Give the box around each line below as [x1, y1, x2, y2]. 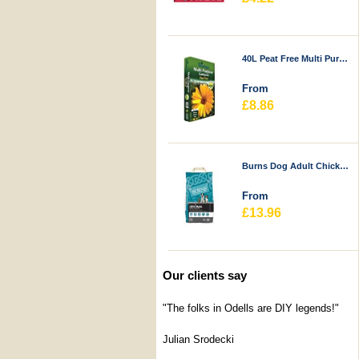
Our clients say [163, 268, 247, 282]
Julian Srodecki [163, 333, 234, 345]
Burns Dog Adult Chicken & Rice [340, 161, 349, 171]
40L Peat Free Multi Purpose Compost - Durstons [339, 54, 349, 63]
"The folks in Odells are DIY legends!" [163, 302, 339, 314]
